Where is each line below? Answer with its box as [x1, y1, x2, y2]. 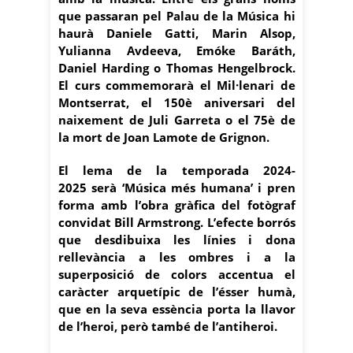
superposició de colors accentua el [58, 266, 295, 282]
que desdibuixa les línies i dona [58, 231, 295, 247]
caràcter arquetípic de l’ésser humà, [58, 283, 295, 299]
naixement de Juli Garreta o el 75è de [58, 111, 295, 128]
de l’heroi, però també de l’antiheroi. [58, 318, 277, 334]
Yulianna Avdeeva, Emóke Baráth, [58, 42, 295, 58]
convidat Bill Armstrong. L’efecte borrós [58, 214, 295, 230]
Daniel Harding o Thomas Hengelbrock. [58, 59, 295, 76]
